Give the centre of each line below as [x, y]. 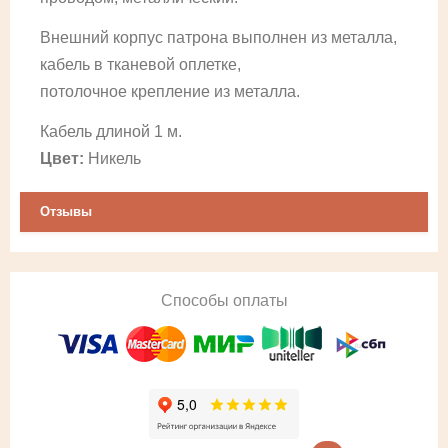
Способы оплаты [224, 300]
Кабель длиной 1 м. [113, 131]
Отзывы [66, 211]
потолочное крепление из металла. [170, 91]
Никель [112, 158]
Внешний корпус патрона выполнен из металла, [218, 37]
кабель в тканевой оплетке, [140, 64]
